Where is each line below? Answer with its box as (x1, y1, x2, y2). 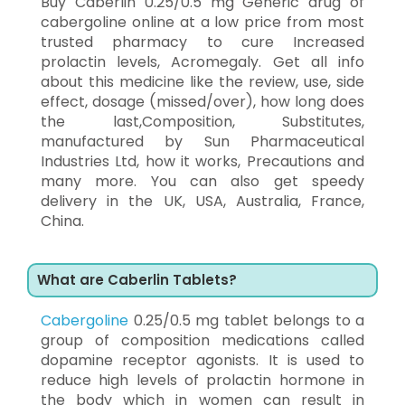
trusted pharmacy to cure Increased (41, 31, 364, 52)
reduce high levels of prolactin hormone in (41, 369, 364, 391)
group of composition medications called (41, 329, 364, 351)
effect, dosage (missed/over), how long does (41, 90, 364, 112)
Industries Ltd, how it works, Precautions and (41, 150, 364, 172)
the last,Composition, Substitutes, (41, 110, 364, 132)
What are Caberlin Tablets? (37, 269, 237, 289)
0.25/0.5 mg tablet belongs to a (128, 309, 364, 331)
